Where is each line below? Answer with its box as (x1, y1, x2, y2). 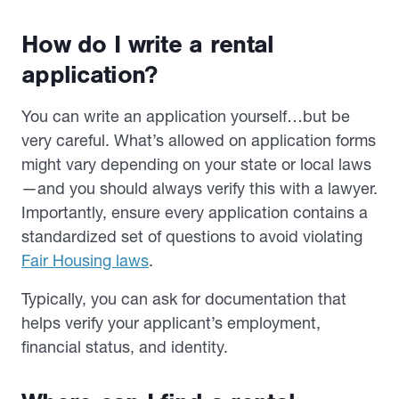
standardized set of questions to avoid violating (21, 225, 362, 247)
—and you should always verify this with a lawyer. (21, 177, 378, 199)
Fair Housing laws (21, 249, 149, 271)
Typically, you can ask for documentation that (21, 288, 346, 309)
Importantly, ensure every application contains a (21, 201, 368, 223)
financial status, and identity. (21, 336, 228, 357)
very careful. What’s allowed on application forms (21, 129, 376, 151)
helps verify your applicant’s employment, (21, 312, 321, 333)
